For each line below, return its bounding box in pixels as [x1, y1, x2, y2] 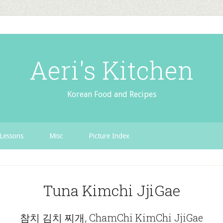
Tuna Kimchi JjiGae [43, 181, 180, 200]
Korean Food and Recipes [67, 90, 156, 99]
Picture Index [89, 132, 129, 140]
